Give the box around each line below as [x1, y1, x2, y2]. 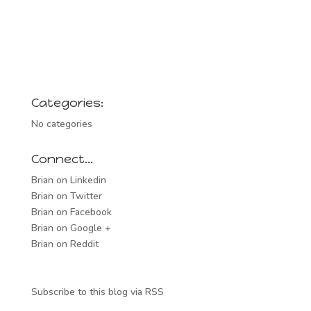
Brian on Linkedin [31, 174, 106, 187]
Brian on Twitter [31, 190, 102, 203]
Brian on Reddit [31, 237, 99, 251]
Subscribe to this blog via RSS [31, 285, 164, 299]
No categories [31, 117, 92, 131]
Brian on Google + [31, 221, 111, 235]
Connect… [31, 151, 93, 167]
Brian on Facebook [31, 205, 112, 219]
